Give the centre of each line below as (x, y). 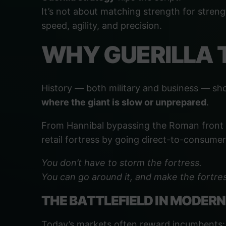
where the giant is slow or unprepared (124, 102)
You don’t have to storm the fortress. (122, 163)
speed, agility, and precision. (102, 25)
